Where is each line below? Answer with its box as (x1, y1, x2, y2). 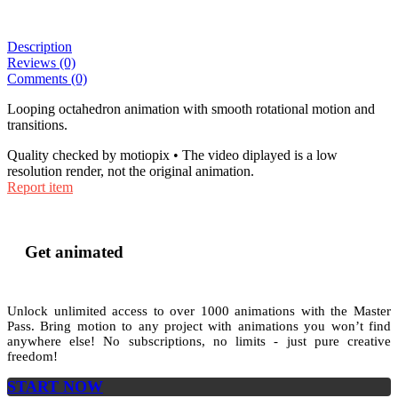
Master (354, 304, 392, 319)
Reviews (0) (7, 54, 76, 70)
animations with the (235, 304, 354, 319)
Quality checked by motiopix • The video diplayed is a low (7, 147, 338, 163)
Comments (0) (7, 70, 87, 86)
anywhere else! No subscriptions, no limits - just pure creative (7, 334, 391, 349)
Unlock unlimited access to (7, 304, 171, 319)
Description (7, 38, 72, 54)
